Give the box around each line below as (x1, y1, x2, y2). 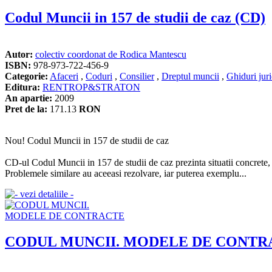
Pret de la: (5, 103, 47, 114)
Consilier (120, 70, 154, 81)
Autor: (5, 49, 33, 59)
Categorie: (5, 70, 48, 81)
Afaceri (50, 70, 78, 81)
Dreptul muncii (161, 70, 219, 81)
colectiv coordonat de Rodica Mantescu (35, 49, 186, 59)
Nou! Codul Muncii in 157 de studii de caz (5, 135, 169, 146)
